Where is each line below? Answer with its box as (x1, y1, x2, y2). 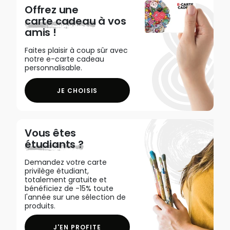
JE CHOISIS (56, 86, 98, 95)
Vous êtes (25, 126, 76, 140)
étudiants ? (25, 137, 84, 151)
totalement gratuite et (25, 175, 107, 185)
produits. (25, 201, 55, 211)
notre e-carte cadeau (25, 54, 104, 64)
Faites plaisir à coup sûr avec (25, 45, 128, 55)
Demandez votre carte (25, 157, 107, 167)
